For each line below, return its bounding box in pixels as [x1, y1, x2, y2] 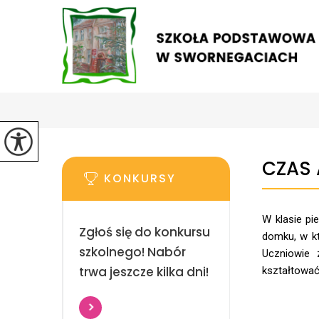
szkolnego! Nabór [78, 244, 186, 261]
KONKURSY [104, 170, 176, 187]
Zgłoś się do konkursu [78, 224, 210, 241]
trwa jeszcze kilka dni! [78, 263, 209, 281]
